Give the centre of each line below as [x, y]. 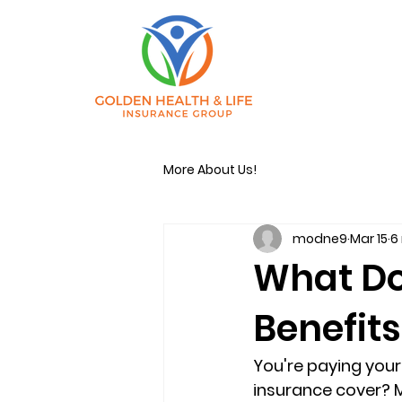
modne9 [320, 238]
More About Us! [210, 169]
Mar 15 [369, 238]
